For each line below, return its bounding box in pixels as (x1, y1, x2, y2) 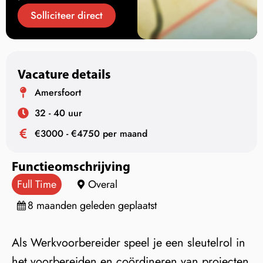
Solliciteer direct (31, 8, 103, 23)
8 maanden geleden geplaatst (28, 198, 157, 214)
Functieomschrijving (12, 158, 130, 175)
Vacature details (18, 66, 111, 83)
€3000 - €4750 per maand (34, 127, 147, 141)
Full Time (17, 177, 56, 193)
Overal (88, 177, 117, 193)
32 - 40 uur (34, 106, 82, 120)
